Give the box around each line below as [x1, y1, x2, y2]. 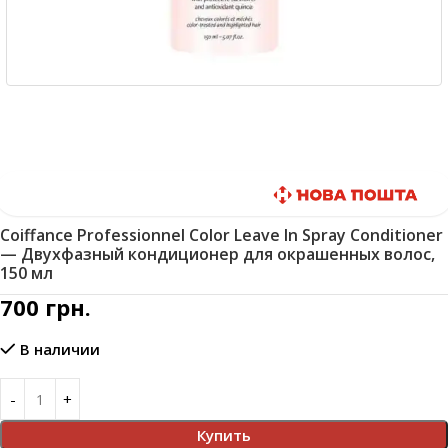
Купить [197, 425, 251, 446]
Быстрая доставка [40, 183, 170, 203]
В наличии [20, 339, 100, 360]
